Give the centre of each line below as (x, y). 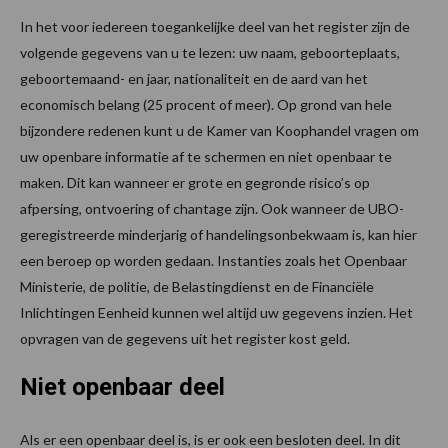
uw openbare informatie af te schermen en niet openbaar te (206, 156)
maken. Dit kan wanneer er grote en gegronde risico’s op (195, 182)
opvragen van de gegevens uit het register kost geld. (185, 338)
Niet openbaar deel (122, 387)
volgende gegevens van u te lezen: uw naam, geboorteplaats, (210, 52)
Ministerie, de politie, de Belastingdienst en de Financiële (197, 286)
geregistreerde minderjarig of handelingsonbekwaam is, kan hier (218, 234)
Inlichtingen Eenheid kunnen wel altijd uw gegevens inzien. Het (216, 312)
